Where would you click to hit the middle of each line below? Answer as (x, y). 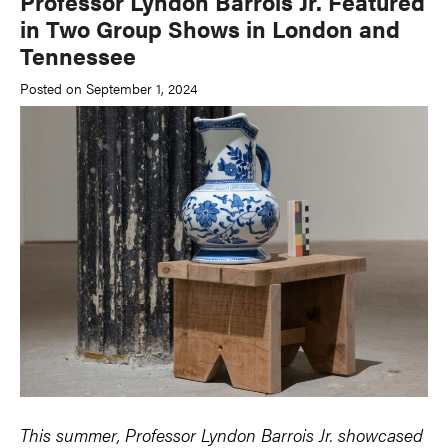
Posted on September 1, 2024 (108, 87)
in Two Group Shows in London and (210, 28)
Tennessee (78, 55)
